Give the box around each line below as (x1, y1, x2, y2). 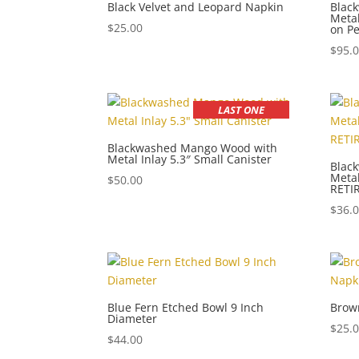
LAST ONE (218, 102, 265, 117)
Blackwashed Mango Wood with (107, 139, 278, 155)
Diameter (107, 310, 158, 326)
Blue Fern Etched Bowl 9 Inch (107, 299, 264, 315)
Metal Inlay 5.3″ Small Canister (107, 151, 272, 167)
